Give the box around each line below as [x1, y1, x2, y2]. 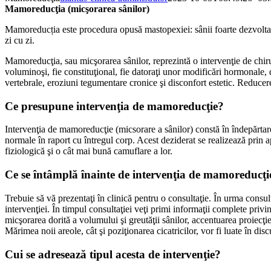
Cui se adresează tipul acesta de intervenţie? [5, 247, 221, 261]
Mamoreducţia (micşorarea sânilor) [5, 4, 149, 14]
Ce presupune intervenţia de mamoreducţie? [5, 99, 224, 113]
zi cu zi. [5, 35, 34, 45]
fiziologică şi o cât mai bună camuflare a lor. [5, 146, 172, 157]
